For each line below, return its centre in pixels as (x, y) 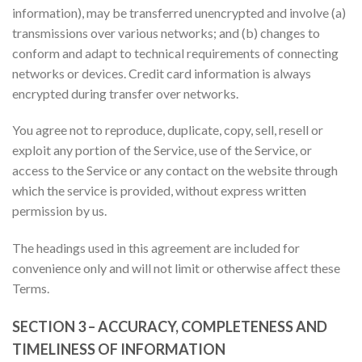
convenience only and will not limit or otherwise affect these (176, 268)
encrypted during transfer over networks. (125, 93)
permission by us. (59, 211)
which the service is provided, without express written (159, 191)
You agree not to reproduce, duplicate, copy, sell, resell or (168, 130)
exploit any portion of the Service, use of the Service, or (162, 150)
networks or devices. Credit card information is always (162, 73)
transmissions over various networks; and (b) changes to (166, 32)
